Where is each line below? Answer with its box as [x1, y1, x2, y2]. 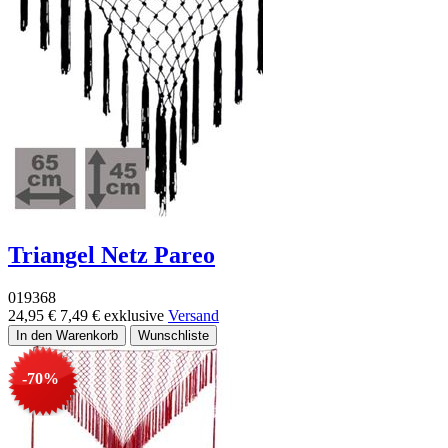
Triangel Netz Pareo [8, 241, 215, 268]
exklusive [104, 306, 168, 324]
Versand [168, 306, 219, 324]
